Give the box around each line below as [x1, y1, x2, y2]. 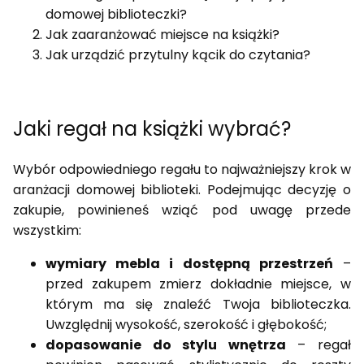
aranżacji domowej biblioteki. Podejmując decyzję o [13, 180, 351, 200]
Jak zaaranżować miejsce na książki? [45, 25, 279, 45]
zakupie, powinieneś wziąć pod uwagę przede [13, 201, 351, 220]
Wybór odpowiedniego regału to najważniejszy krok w [13, 160, 351, 180]
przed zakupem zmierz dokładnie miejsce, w [45, 275, 351, 294]
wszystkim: [13, 221, 81, 240]
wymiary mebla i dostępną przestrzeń [45, 254, 333, 274]
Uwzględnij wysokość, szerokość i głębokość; [45, 315, 327, 335]
